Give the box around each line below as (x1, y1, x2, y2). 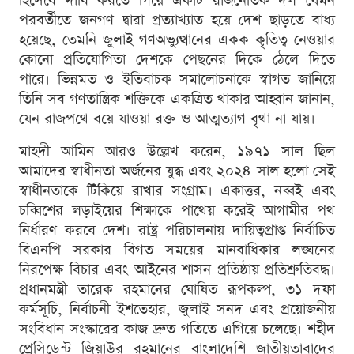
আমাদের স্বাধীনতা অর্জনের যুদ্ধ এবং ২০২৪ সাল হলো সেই (19, 161, 335, 182)
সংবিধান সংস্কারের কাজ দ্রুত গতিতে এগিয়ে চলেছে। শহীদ (19, 319, 335, 340)
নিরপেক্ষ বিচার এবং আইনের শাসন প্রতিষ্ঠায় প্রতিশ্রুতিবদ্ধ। (19, 260, 335, 281)
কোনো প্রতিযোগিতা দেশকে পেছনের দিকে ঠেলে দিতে (19, 50, 335, 70)
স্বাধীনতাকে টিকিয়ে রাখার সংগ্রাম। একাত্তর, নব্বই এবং (19, 181, 335, 201)
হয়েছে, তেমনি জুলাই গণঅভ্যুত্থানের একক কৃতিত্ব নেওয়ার (19, 30, 335, 51)
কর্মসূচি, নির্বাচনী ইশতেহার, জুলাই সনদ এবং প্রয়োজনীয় (19, 299, 335, 320)
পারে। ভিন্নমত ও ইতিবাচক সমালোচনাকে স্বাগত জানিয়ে (19, 70, 335, 90)
